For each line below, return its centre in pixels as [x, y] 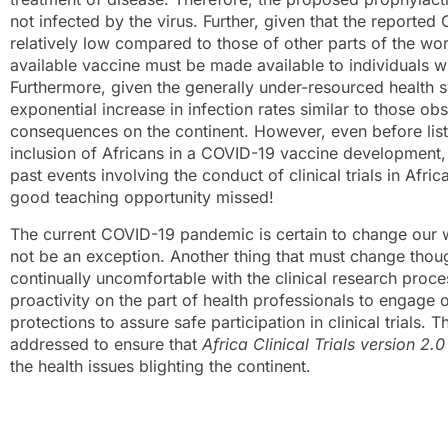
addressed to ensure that [106, 343]
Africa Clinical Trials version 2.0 [323, 343]
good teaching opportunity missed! [142, 197]
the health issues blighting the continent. [160, 365]
